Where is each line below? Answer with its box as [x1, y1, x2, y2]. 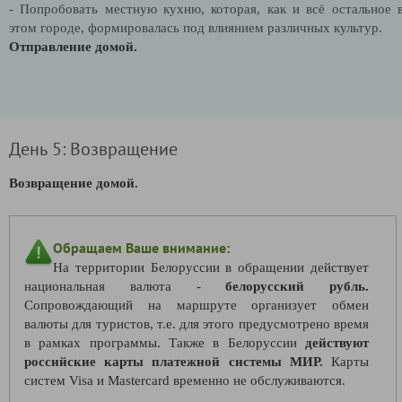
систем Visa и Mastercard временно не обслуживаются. [24, 372, 345, 388]
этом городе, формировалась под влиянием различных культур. [9, 20, 382, 35]
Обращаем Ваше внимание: [53, 238, 230, 257]
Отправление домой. [9, 39, 137, 54]
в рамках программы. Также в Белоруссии [24, 335, 305, 350]
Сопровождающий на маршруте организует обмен [24, 297, 369, 312]
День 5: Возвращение [9, 136, 178, 160]
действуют [305, 335, 369, 350]
